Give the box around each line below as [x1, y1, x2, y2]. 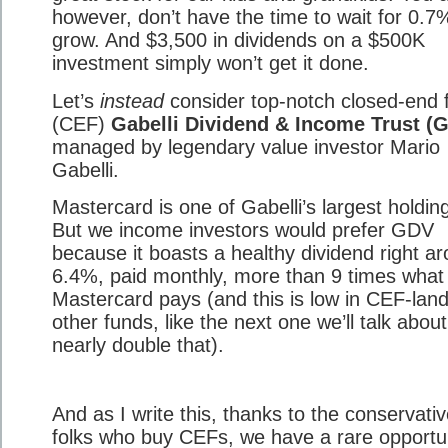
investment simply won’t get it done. [52, 52, 369, 75]
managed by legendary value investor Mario [52, 135, 440, 158]
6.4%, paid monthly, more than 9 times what [52, 265, 444, 288]
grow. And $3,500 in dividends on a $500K [52, 29, 425, 52]
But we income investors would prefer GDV [52, 219, 434, 242]
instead [100, 89, 164, 112]
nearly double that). [52, 334, 224, 357]
